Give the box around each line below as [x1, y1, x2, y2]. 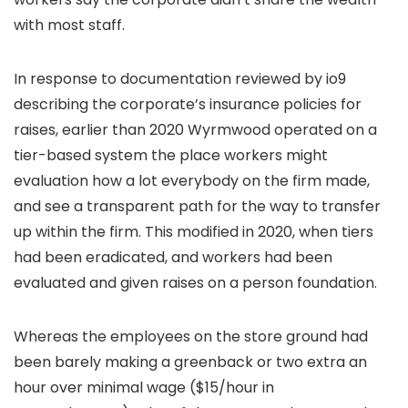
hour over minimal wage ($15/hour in [14, 377, 274, 398]
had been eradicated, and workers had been [14, 247, 332, 268]
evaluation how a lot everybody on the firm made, [14, 170, 370, 191]
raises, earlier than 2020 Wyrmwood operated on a [14, 119, 377, 140]
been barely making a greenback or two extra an [14, 352, 367, 372]
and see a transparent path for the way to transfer [14, 196, 381, 217]
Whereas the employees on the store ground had [14, 326, 368, 347]
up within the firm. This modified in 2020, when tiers [14, 221, 373, 242]
